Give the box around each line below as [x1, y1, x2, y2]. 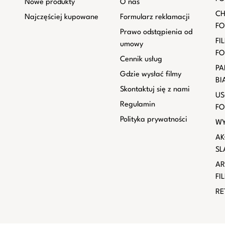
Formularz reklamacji [120, 14, 190, 21]
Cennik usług [120, 56, 162, 63]
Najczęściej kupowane [24, 14, 98, 21]
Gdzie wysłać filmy [120, 71, 181, 78]
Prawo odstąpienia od [120, 29, 192, 36]
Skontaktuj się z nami [120, 86, 190, 93]
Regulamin [120, 101, 155, 108]
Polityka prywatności [120, 116, 187, 124]
